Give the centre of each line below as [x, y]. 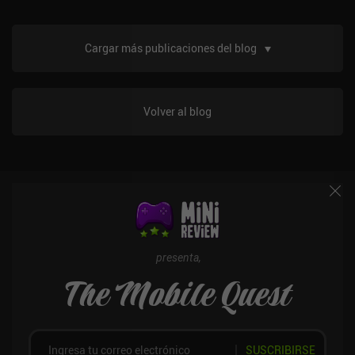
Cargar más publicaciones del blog [170, 48]
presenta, [179, 257]
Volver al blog [177, 112]
